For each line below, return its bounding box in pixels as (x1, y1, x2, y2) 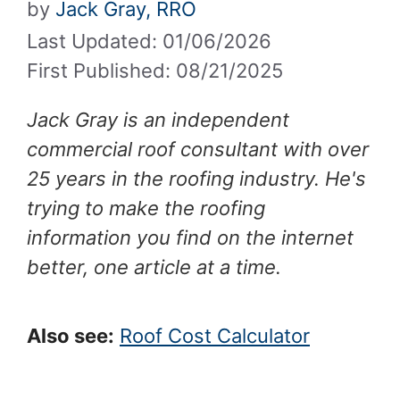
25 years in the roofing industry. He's (27, 166, 366, 190)
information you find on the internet (27, 225, 354, 249)
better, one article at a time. (27, 254, 281, 279)
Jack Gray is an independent (27, 107, 289, 131)
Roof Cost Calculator (120, 323, 310, 347)
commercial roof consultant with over (27, 137, 369, 161)
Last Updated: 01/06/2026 (27, 29, 271, 53)
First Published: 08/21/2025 (27, 58, 283, 82)
